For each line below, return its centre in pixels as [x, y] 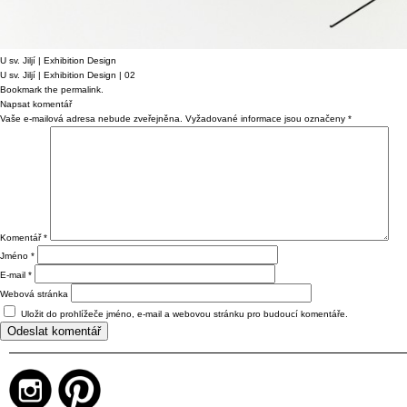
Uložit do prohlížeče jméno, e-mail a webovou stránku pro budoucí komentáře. [184, 313]
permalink [81, 89]
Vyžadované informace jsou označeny [267, 118]
